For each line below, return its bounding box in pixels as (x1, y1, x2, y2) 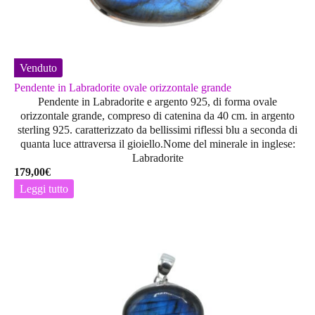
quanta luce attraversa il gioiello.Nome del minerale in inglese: (20, 138, 295, 150)
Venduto (20, 62, 57, 75)
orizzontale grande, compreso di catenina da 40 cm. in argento (20, 110, 295, 122)
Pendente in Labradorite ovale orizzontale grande (14, 82, 231, 94)
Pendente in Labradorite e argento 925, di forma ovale (38, 96, 277, 108)
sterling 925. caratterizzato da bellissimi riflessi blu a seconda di (18, 124, 297, 136)
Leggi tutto (20, 183, 68, 195)
